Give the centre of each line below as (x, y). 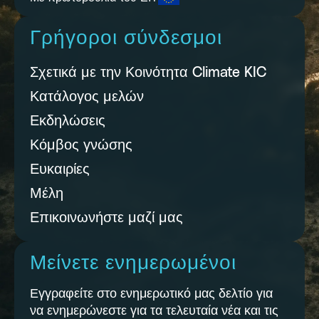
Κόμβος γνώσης (81, 145)
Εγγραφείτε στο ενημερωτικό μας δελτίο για (151, 294)
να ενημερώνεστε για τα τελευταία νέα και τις (154, 311)
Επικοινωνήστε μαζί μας (106, 218)
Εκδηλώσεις (68, 121)
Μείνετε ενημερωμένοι (133, 263)
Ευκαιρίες (60, 169)
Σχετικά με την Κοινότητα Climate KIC (148, 73)
